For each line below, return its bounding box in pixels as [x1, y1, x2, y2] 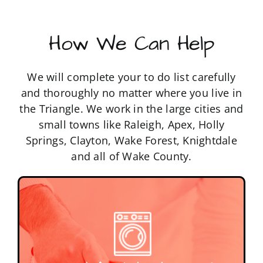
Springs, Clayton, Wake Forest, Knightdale [25, 133, 238, 148]
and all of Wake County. [71, 149, 192, 164]
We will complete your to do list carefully [27, 70, 236, 85]
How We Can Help [49, 29, 214, 58]
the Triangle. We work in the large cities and [19, 102, 244, 116]
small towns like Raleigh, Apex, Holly [38, 117, 225, 132]
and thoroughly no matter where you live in [21, 86, 242, 100]
